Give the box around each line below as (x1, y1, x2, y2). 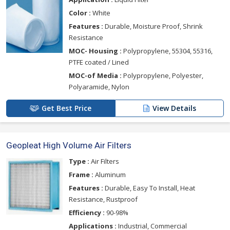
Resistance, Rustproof (69, 195, 138, 204)
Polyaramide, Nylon (69, 82, 129, 92)
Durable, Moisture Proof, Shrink (103, 22, 203, 31)
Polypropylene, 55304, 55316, (122, 46, 213, 56)
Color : (69, 8, 91, 18)
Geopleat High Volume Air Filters (6, 140, 131, 151)
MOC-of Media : (69, 71, 122, 81)
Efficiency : (69, 208, 105, 218)
